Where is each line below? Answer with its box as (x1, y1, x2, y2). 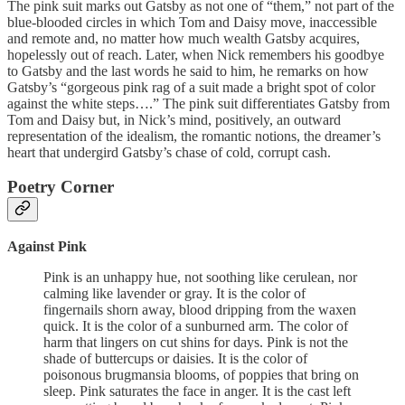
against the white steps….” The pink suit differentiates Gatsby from (7, 95, 390, 111)
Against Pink (7, 239, 87, 255)
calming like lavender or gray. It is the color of (43, 286, 306, 302)
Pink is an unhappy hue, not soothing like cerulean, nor (43, 269, 357, 286)
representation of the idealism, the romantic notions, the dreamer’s (7, 127, 381, 144)
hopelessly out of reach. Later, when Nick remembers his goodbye (7, 46, 384, 62)
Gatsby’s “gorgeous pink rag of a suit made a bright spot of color (7, 79, 375, 95)
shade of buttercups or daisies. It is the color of (43, 351, 307, 367)
